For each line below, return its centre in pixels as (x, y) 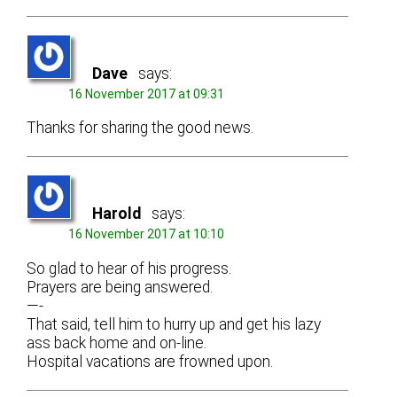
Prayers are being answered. (120, 287)
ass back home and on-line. (117, 343)
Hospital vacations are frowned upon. (150, 362)
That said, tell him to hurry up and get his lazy (174, 324)
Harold (117, 214)
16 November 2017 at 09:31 (147, 93)
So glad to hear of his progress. (129, 269)
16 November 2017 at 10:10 (147, 234)
